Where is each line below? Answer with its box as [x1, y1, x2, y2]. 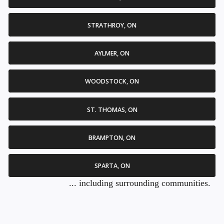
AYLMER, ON [94, 49, 129, 58]
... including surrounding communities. [69, 177, 210, 188]
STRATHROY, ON [87, 20, 136, 29]
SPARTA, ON [94, 161, 130, 170]
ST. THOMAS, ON [86, 105, 137, 114]
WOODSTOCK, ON [85, 77, 139, 86]
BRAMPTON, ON [88, 133, 135, 142]
